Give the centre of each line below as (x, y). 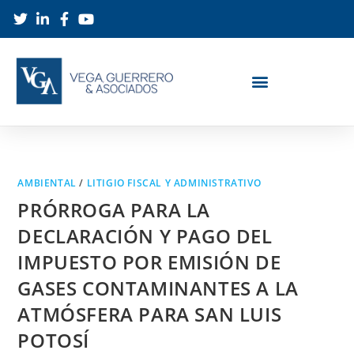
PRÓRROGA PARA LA (114, 209)
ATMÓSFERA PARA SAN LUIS (150, 314)
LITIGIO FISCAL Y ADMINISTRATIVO (174, 183)
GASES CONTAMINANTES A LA (158, 288)
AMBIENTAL (47, 183)
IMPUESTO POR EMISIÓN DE (149, 262)
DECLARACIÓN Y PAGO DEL (145, 235)
